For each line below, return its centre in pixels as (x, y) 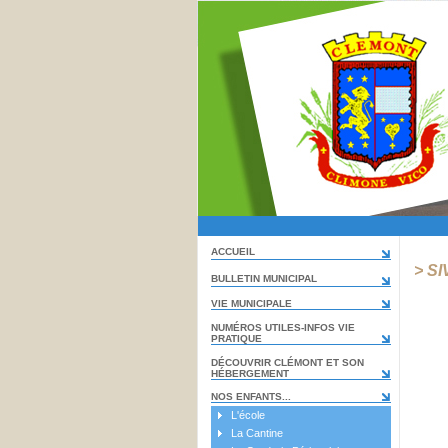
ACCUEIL (232, 251)
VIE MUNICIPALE (251, 303)
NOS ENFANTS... (250, 396)
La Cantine (256, 433)
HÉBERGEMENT (249, 373)
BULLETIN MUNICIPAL (263, 278)
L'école (247, 415)
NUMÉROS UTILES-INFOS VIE (282, 327)
